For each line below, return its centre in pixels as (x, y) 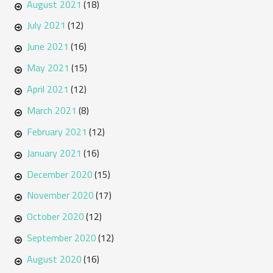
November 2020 (60, 195)
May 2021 (48, 68)
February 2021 (57, 131)
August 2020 (54, 259)
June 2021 (48, 47)
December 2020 (59, 174)
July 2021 (46, 25)
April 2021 (48, 89)
